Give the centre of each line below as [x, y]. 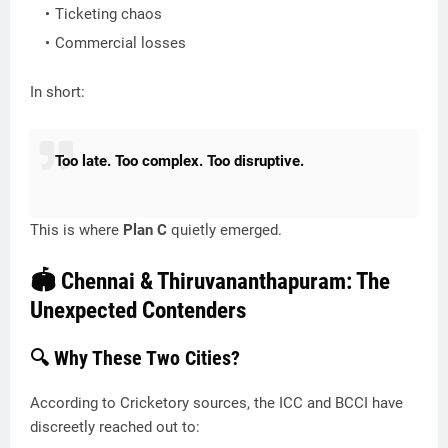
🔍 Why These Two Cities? [135, 358]
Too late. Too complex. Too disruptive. [179, 161]
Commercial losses [120, 43]
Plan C [145, 230]
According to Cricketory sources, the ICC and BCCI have [216, 403]
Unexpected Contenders [138, 310]
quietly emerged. [224, 230]
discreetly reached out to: [115, 427]
